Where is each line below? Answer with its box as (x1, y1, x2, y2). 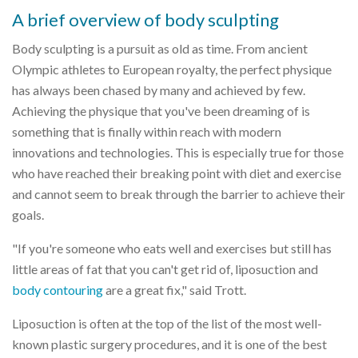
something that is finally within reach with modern (12, 123, 281, 139)
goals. (12, 206, 44, 222)
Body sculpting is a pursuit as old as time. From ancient (12, 40, 308, 56)
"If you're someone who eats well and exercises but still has (12, 240, 332, 256)
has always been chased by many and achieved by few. (12, 82, 305, 97)
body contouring (12, 281, 103, 297)
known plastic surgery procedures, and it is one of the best (12, 336, 327, 352)
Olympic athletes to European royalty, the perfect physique (12, 61, 332, 77)
